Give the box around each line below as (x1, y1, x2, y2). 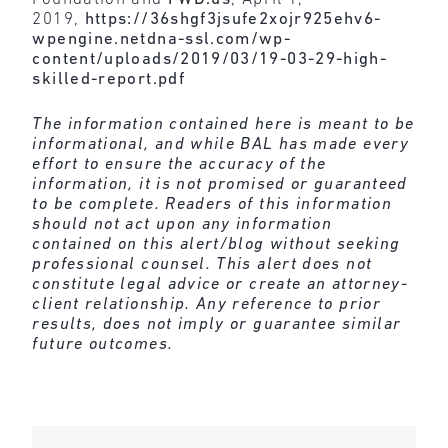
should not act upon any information (32, 216, 333, 234)
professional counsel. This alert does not (32, 256, 373, 274)
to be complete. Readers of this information (32, 196, 392, 214)
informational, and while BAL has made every (32, 136, 409, 154)
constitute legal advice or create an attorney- (32, 276, 409, 294)
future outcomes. (32, 336, 174, 354)
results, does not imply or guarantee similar (32, 316, 402, 334)
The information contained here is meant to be (32, 116, 415, 134)
